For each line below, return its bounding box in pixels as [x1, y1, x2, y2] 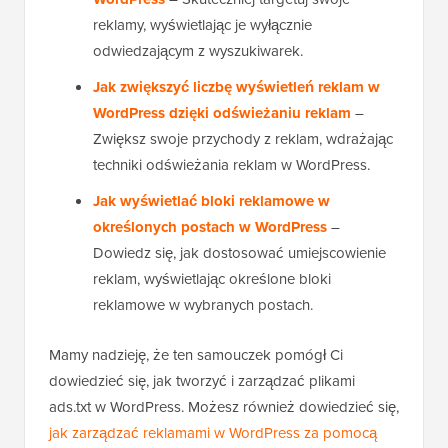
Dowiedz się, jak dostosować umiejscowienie [93, 242, 386, 265]
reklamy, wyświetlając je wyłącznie [93, 14, 312, 37]
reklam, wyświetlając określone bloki [93, 268, 331, 291]
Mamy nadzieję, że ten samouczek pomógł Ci [49, 344, 343, 367]
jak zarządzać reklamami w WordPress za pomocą [49, 422, 377, 445]
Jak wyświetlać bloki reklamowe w [93, 190, 330, 213]
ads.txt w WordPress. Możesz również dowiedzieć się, [49, 396, 399, 419]
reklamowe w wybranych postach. [93, 294, 313, 317]
